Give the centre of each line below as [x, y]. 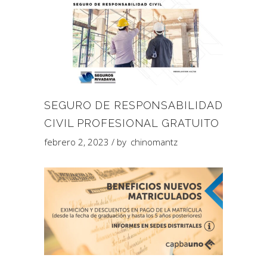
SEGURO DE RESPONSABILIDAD [133, 105]
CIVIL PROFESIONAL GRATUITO [132, 123]
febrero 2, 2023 [77, 142]
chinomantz [154, 142]
